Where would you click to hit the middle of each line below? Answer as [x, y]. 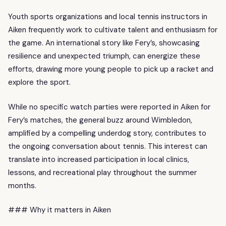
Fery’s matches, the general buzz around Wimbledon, [100, 120]
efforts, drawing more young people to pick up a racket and [111, 69]
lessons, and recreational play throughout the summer [102, 172]
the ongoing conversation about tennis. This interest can [108, 146]
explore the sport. [39, 82]
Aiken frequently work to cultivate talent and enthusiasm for [113, 30]
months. [22, 185]
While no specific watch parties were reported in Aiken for [109, 107]
